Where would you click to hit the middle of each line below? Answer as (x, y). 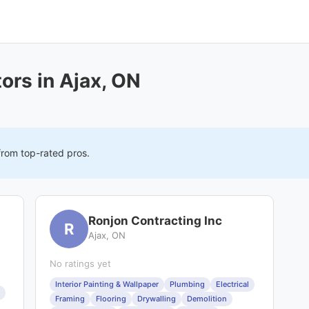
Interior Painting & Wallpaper (107, 284)
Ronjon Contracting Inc (156, 221)
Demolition (207, 299)
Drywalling (157, 299)
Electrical (233, 284)
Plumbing (188, 284)
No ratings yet (81, 263)
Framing (70, 299)
